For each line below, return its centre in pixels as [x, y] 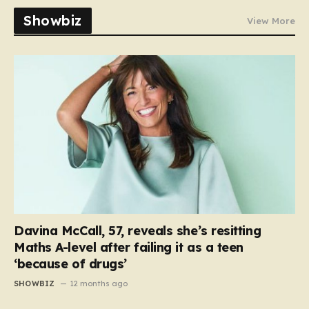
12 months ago [98, 283]
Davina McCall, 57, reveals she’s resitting [138, 230]
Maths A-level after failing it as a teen [129, 247]
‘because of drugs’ [70, 263]
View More [271, 21]
